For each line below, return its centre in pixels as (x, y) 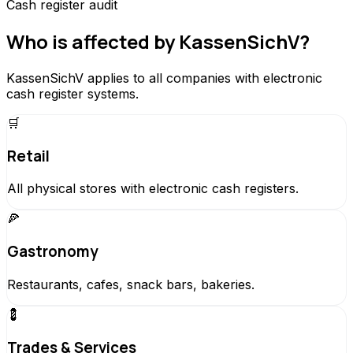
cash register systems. (72, 94)
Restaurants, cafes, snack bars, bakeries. (131, 284)
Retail (28, 156)
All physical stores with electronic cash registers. (153, 189)
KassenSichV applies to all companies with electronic (164, 78)
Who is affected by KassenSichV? (158, 42)
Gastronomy (52, 252)
